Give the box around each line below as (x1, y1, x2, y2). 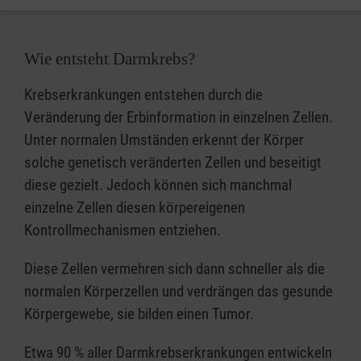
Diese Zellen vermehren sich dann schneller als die (24, 259, 325, 279)
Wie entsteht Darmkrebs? (24, 49, 195, 69)
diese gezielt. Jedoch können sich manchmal (24, 176, 292, 195)
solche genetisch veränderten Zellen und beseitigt (24, 153, 322, 172)
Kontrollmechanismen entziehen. (24, 221, 221, 240)
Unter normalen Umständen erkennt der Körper (24, 131, 304, 150)
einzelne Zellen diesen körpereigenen (24, 198, 245, 218)
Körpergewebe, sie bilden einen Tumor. (24, 305, 254, 324)
